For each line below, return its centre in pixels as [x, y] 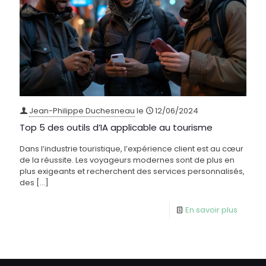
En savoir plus [211, 210]
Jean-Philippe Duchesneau [82, 111]
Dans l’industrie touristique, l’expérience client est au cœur [132, 149]
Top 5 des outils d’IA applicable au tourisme [116, 128]
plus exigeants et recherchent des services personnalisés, [132, 172]
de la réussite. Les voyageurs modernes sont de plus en [127, 160]
